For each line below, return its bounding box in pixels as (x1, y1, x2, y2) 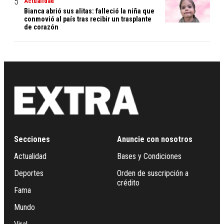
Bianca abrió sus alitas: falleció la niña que (24, 7, 154, 15)
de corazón (24, 23, 58, 31)
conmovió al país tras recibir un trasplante (24, 15, 151, 23)
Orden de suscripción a (117, 168, 188, 178)
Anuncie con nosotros (117, 134, 192, 144)
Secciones (14, 134, 50, 144)
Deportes (14, 168, 43, 178)
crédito (117, 177, 139, 187)
